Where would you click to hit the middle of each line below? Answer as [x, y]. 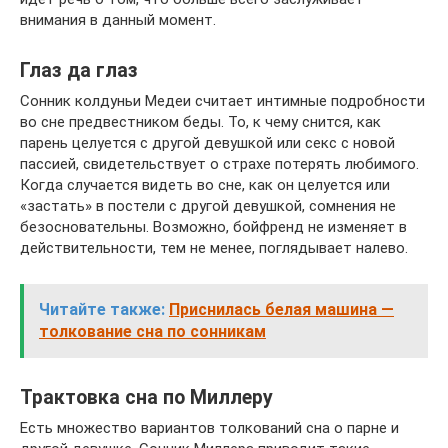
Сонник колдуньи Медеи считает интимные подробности [222, 101]
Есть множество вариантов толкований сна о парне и [209, 428]
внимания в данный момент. [118, 20]
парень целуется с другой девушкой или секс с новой [207, 143]
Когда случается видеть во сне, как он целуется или [205, 185]
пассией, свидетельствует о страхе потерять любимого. [219, 164]
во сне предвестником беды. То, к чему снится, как [200, 122]
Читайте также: [102, 309]
